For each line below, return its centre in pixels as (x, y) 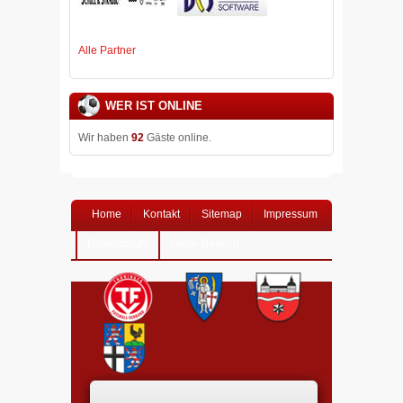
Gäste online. (178, 137)
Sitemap (222, 214)
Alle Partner (107, 50)
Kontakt (161, 214)
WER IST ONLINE (154, 105)
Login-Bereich (205, 243)
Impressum (291, 214)
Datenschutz (118, 243)
